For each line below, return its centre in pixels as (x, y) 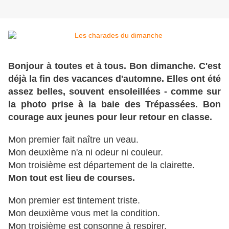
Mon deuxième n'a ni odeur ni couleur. (86, 153)
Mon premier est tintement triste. (74, 201)
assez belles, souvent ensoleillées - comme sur (114, 92)
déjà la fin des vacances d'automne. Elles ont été (114, 79)
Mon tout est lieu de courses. (72, 178)
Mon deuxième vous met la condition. (84, 213)
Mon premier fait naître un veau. (73, 140)
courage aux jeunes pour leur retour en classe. (110, 117)
